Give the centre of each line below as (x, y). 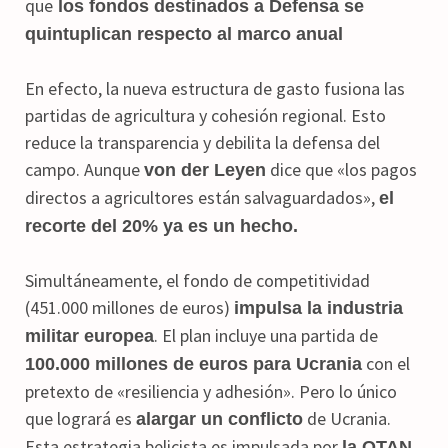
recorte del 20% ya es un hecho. (161, 225)
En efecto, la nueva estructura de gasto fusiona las (215, 88)
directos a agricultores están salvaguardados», (202, 197)
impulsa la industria (318, 307)
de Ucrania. (347, 418)
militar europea (89, 335)
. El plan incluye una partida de (266, 335)
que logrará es (80, 418)
